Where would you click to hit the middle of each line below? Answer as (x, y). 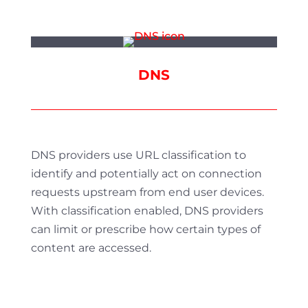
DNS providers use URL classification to (138, 155)
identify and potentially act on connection (146, 174)
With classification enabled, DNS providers (147, 211)
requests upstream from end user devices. (147, 192)
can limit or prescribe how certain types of (145, 229)
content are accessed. (91, 248)
